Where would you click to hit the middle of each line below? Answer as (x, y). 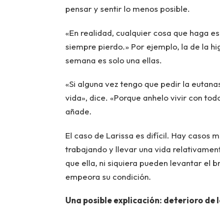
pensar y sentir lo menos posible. (127, 9)
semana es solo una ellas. (113, 60)
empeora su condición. (108, 176)
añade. (78, 111)
